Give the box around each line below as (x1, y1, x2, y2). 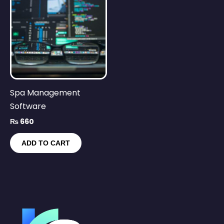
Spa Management (10, 86, 80, 98)
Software (10, 100, 46, 112)
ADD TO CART (21, 139, 70, 147)
